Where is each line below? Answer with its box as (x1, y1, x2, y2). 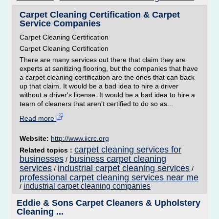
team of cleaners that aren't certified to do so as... (20, 100, 173, 108)
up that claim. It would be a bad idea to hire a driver (20, 82, 178, 90)
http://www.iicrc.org (51, 134, 109, 142)
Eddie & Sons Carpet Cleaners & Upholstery (17, 198, 200, 208)
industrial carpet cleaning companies (23, 182, 151, 190)
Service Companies (20, 19, 101, 28)
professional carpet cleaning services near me (20, 173, 198, 182)
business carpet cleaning (69, 154, 166, 164)
